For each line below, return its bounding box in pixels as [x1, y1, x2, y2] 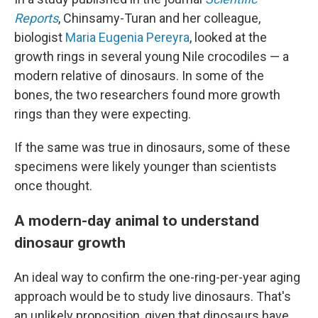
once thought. [14, 178, 92, 193]
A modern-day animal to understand [14, 212, 259, 229]
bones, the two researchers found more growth [14, 87, 280, 102]
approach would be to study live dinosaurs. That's [14, 289, 291, 304]
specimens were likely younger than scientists [14, 159, 277, 174]
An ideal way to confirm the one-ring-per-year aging [14, 270, 300, 285]
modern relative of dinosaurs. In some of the [14, 68, 264, 83]
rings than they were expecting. [14, 106, 191, 121]
